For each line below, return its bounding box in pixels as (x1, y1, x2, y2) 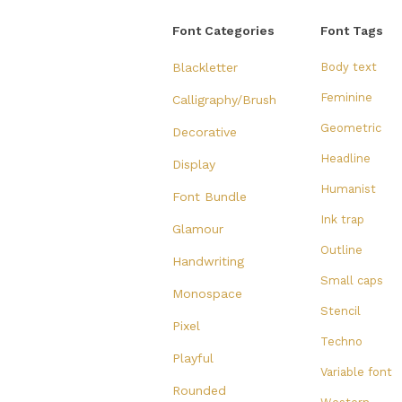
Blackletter (172, 59, 238, 74)
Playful (172, 350, 214, 365)
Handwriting (172, 253, 244, 268)
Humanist (320, 181, 376, 196)
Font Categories (172, 22, 275, 38)
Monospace (172, 285, 242, 301)
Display (172, 156, 215, 171)
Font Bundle (172, 188, 247, 204)
